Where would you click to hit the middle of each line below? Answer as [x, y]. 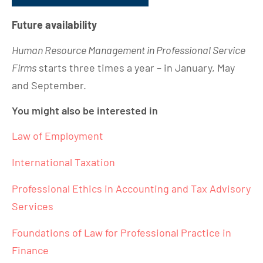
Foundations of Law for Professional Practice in [122, 232]
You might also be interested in [85, 110]
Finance [30, 250]
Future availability [54, 25]
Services [33, 206]
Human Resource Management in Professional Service [129, 50]
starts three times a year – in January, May [136, 68]
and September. [50, 85]
